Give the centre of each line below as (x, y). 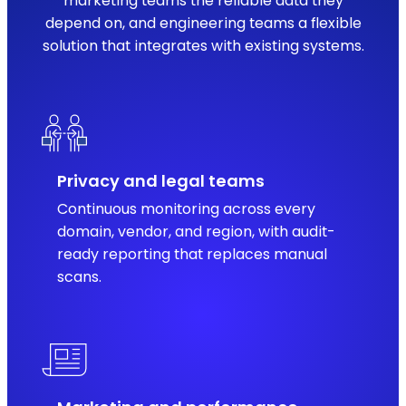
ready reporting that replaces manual (193, 255)
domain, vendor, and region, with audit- (197, 232)
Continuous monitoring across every (187, 209)
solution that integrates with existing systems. (203, 46)
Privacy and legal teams (161, 180)
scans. (80, 277)
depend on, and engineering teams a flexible (203, 24)
